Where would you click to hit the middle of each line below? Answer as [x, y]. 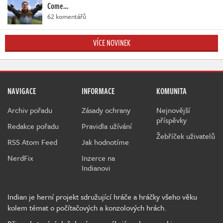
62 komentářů [67, 16]
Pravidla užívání [107, 126]
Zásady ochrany [106, 110]
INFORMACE [98, 91]
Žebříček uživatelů [185, 136]
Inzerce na [99, 158]
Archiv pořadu [30, 110]
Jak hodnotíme [106, 142]
